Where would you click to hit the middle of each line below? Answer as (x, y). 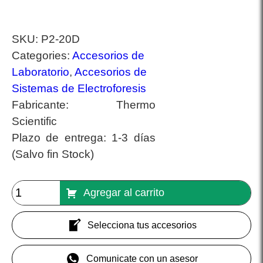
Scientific (34, 122)
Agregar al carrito (124, 193)
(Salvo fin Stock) (53, 154)
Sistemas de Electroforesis (79, 89)
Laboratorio (41, 72)
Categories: (42, 56)
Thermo (136, 105)
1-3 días (134, 138)
